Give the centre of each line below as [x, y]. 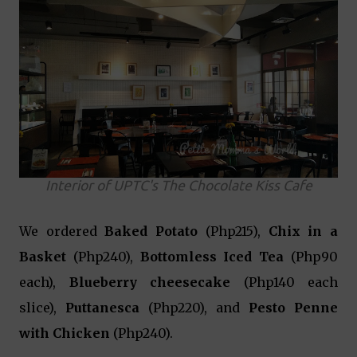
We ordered [62, 231]
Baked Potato [151, 231]
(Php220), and [194, 308]
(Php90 [315, 257]
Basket [43, 257]
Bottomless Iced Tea [216, 257]
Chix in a [303, 231]
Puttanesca [102, 308]
